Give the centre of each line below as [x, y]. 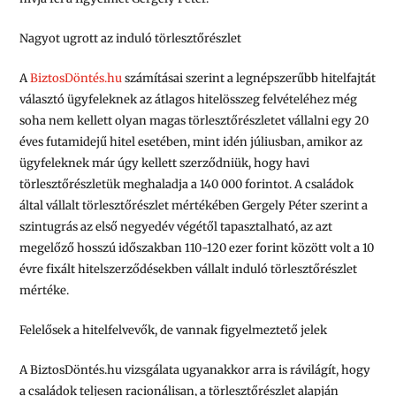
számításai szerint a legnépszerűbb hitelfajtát [249, 78]
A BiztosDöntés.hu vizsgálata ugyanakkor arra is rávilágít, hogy [195, 369]
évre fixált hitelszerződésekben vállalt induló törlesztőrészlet [189, 269]
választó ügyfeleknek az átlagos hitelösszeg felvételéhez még [189, 99]
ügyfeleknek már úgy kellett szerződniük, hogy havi [165, 163]
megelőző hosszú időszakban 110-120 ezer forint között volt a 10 [197, 247]
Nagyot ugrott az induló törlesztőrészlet [131, 39]
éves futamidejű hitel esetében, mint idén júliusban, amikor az [191, 141]
